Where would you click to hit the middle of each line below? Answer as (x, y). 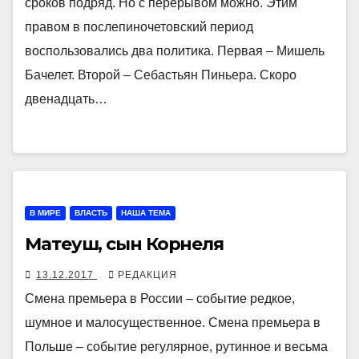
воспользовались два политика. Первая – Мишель (175, 50)
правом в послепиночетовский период (139, 26)
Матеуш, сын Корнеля (125, 244)
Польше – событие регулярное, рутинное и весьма (176, 346)
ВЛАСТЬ (91, 212)
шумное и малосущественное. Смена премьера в (173, 322)
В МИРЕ (45, 212)
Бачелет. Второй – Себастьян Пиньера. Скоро (161, 75)
